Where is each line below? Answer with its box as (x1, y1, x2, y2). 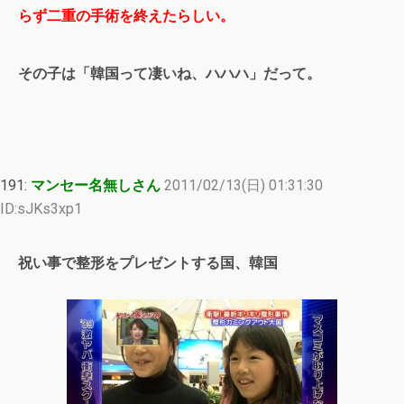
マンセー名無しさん (31, 177, 161, 195)
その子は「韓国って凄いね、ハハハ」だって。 (18, 65, 321, 83)
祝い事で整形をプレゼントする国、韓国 (18, 254, 278, 272)
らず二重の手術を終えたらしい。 (18, 7, 234, 25)
